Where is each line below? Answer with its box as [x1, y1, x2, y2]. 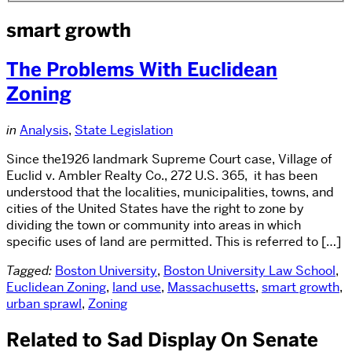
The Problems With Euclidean [6, 57, 277, 82]
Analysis [20, 122, 68, 139]
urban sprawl [6, 295, 82, 313]
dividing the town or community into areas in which [6, 217, 301, 234]
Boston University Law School [163, 262, 335, 280]
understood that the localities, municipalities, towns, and [6, 184, 334, 201]
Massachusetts [167, 279, 255, 296]
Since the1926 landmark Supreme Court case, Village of [6, 151, 332, 168]
